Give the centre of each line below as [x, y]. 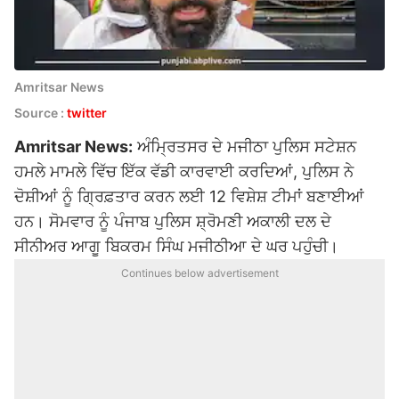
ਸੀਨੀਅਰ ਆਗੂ [60, 246]
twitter [88, 113]
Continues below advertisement [199, 273]
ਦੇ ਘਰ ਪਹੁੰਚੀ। [293, 246]
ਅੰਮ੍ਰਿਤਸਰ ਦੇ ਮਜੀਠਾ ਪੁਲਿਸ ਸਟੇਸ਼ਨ [244, 147]
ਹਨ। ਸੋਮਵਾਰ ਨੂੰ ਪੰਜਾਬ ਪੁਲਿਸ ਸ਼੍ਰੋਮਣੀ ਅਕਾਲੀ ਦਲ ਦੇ [173, 221]
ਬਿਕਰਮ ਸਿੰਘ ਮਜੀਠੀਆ [176, 246]
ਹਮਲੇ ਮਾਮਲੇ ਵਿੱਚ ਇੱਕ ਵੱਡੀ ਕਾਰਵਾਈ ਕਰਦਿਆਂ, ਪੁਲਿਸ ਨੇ [184, 171]
